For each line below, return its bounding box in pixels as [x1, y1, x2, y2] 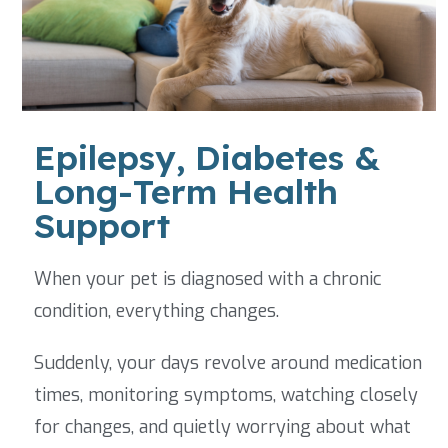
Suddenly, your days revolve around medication [34, 351, 422, 376]
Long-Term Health [34, 170, 338, 214]
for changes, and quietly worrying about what [34, 415, 411, 440]
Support [34, 204, 170, 248]
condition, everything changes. [34, 299, 279, 324]
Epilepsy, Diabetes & [34, 136, 380, 180]
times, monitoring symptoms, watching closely [34, 383, 418, 408]
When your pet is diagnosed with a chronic [34, 267, 381, 292]
